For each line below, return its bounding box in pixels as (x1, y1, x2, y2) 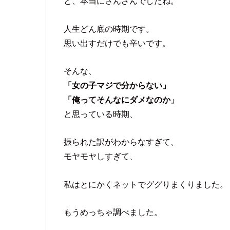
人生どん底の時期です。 (64, 24, 154, 33)
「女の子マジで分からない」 (64, 81, 170, 90)
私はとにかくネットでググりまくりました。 (64, 179, 228, 189)
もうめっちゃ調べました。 (64, 207, 162, 217)
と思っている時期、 (64, 109, 138, 119)
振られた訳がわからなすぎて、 (64, 137, 179, 147)
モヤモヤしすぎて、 (64, 151, 138, 161)
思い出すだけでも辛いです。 (64, 38, 170, 48)
